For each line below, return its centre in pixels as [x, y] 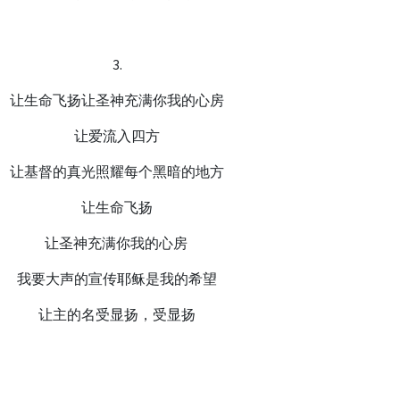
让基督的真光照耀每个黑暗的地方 [117, 172]
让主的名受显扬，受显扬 [117, 315]
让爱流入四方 [117, 136]
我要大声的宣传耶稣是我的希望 [117, 279]
